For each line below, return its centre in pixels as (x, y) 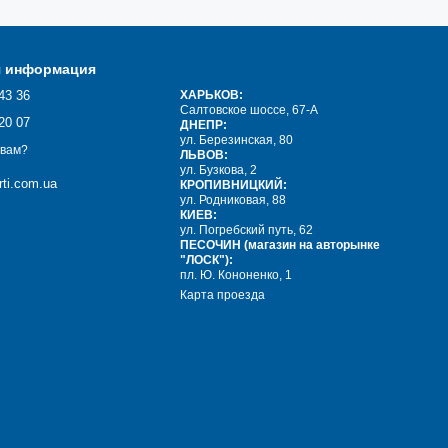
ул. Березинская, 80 (237, 140)
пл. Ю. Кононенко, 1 (236, 275)
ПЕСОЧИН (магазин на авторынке (280, 245)
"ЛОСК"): (207, 260)
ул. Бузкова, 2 (219, 170)
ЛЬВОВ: (204, 155)
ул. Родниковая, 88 (233, 200)
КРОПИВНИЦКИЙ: (234, 185)
